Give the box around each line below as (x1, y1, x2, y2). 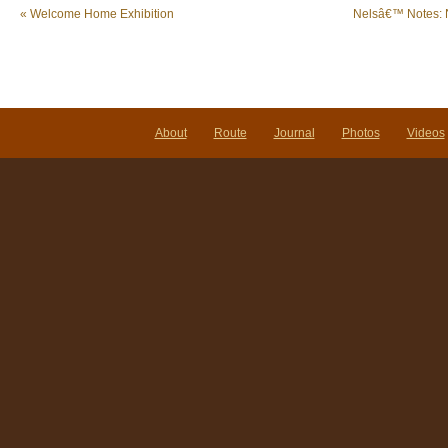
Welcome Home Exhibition (27, 7, 174, 22)
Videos (406, 125, 445, 140)
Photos (341, 125, 380, 140)
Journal (273, 125, 315, 140)
